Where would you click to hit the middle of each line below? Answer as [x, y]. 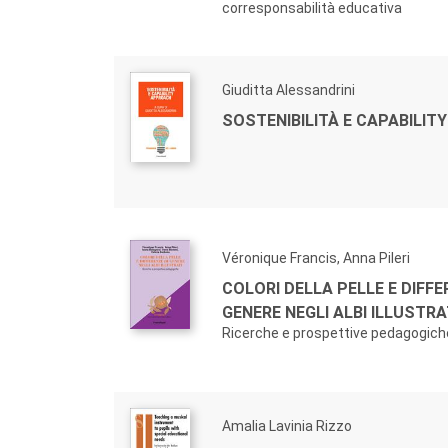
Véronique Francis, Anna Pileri [316, 258]
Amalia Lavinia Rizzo [287, 426]
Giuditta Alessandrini [288, 90]
